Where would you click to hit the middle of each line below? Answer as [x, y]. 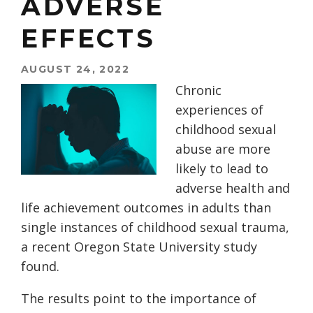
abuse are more [223, 149]
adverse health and [233, 188]
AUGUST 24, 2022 [75, 70]
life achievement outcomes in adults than [146, 208]
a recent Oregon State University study [139, 247]
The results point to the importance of [139, 299]
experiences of [219, 110]
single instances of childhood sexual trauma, [155, 227]
